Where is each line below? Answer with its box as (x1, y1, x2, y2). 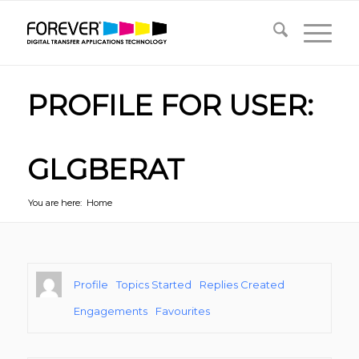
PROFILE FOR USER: (26, 88, 313, 123)
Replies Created (199, 278, 284, 291)
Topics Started (115, 278, 192, 291)
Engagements (73, 305, 147, 317)
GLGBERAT (26, 152, 184, 187)
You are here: (27, 197, 82, 208)
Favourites (155, 305, 210, 317)
